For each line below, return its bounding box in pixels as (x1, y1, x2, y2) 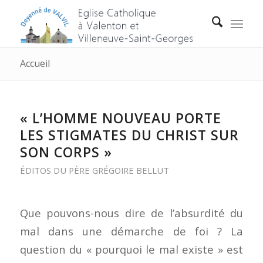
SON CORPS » (19, 143, 112, 161)
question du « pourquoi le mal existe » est (19, 241, 244, 257)
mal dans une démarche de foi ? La (19, 223, 244, 238)
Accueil (19, 57, 50, 70)
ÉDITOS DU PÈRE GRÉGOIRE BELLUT (19, 164, 169, 176)
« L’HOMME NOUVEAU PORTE (19, 109, 221, 127)
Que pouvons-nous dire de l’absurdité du (19, 205, 244, 220)
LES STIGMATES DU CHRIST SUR (19, 126, 239, 144)
